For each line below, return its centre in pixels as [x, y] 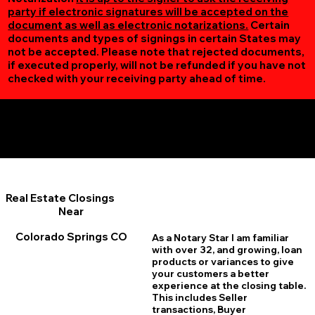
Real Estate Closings [60, 198]
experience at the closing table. [229, 286]
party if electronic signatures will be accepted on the [148, 12]
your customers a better [210, 274]
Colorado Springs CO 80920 [157, 135]
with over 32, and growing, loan [227, 250]
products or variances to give [223, 262]
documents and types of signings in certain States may [155, 39]
